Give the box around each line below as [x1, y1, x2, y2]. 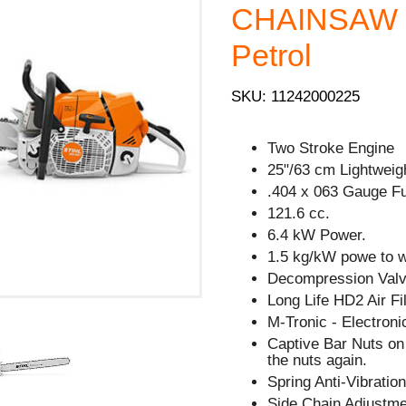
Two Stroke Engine [267, 139, 395, 157]
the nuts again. [267, 351, 368, 369]
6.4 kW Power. [267, 226, 367, 244]
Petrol [231, 38, 313, 72]
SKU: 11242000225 [231, 87, 361, 105]
